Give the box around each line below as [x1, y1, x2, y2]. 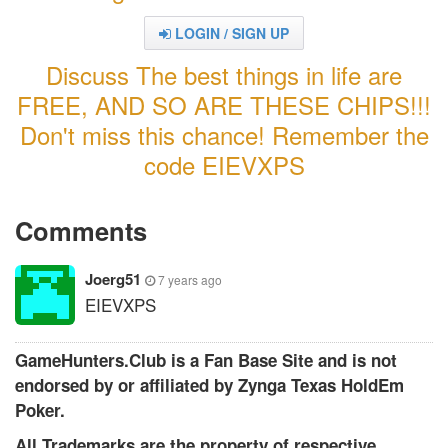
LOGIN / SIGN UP [171, 23, 289, 43]
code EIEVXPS [143, 147, 305, 182]
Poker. [15, 398, 65, 422]
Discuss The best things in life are [46, 57, 402, 92]
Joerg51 [85, 268, 145, 290]
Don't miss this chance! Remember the [19, 117, 429, 152]
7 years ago [158, 271, 222, 288]
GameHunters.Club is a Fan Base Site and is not [15, 348, 397, 372]
